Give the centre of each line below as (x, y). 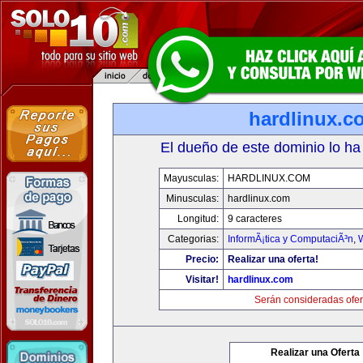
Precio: (202, 259)
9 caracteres (255, 219)
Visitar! (202, 280)
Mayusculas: (191, 178)
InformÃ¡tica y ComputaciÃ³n (290, 239)
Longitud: (198, 219)
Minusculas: (192, 199)
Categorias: (193, 239)
